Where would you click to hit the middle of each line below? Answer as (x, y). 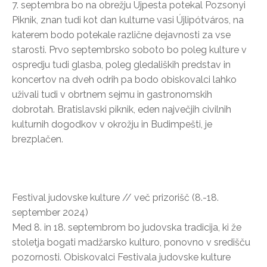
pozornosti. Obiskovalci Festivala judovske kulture (121, 257)
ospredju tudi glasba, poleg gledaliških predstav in (121, 64)
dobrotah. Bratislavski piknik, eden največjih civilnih (122, 109)
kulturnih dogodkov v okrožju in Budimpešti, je (112, 124)
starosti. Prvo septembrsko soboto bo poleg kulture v (129, 49)
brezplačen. (38, 139)
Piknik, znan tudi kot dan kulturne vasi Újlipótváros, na (128, 20)
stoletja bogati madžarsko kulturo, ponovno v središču (131, 242)
